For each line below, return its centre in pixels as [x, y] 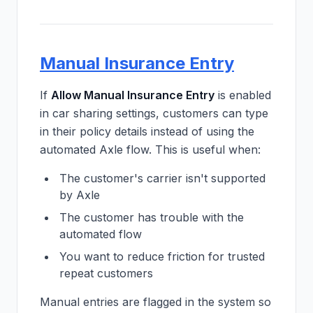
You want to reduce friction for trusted [162, 256]
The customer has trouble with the [152, 217]
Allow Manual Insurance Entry [133, 95]
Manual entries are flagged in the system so [155, 302]
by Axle [80, 195]
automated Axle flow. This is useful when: [150, 150]
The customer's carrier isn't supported [162, 178]
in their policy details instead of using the [147, 131]
